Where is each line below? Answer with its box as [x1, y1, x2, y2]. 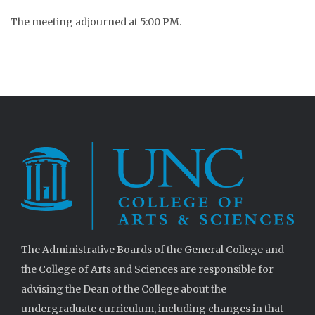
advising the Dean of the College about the [21, 282, 226, 295]
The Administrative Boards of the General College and [21, 243, 284, 256]
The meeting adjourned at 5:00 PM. [11, 15, 181, 28]
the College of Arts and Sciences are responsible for [21, 262, 274, 276]
